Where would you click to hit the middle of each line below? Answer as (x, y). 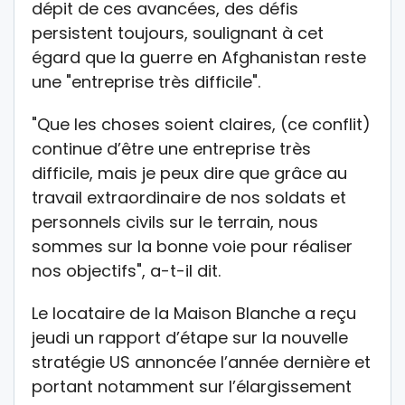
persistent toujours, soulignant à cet (178, 33)
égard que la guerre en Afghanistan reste (199, 57)
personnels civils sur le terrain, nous (175, 221)
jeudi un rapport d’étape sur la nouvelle (190, 337)
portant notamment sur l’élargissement (192, 386)
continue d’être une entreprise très (171, 148)
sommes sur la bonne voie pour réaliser (192, 246)
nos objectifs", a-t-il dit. (126, 270)
